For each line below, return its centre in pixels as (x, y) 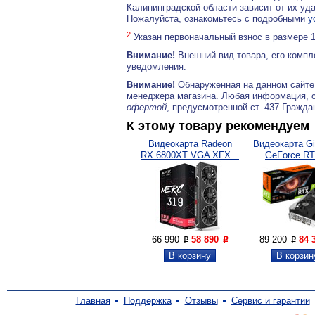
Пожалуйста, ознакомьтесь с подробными (217, 19)
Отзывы (201, 301)
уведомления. (156, 66)
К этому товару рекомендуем (218, 126)
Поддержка (147, 301)
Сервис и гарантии (270, 301)
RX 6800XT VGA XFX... (190, 155)
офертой (147, 107)
